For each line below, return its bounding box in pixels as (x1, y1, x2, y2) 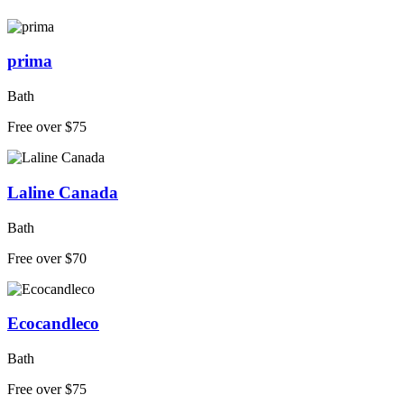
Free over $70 (7, 250, 87, 266)
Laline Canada (7, 182, 118, 202)
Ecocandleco (7, 314, 99, 334)
